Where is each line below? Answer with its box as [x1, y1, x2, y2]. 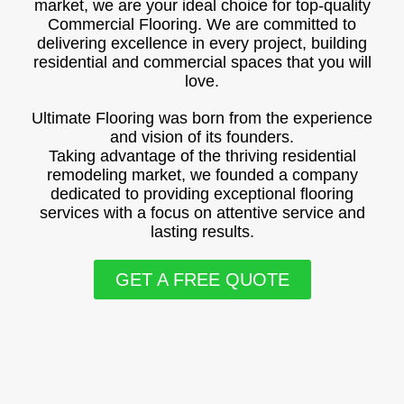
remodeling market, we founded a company [46, 166, 358, 184]
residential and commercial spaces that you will [32, 53, 372, 71]
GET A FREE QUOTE [115, 270, 289, 289]
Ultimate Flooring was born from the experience [32, 109, 372, 127]
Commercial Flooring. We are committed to [48, 15, 356, 33]
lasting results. [150, 223, 254, 241]
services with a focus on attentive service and [39, 204, 365, 222]
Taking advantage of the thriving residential [48, 147, 356, 165]
